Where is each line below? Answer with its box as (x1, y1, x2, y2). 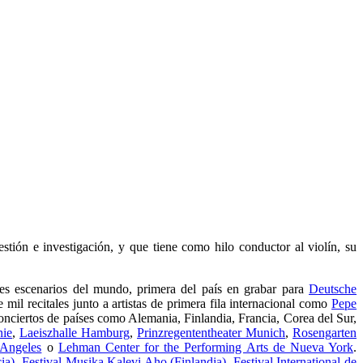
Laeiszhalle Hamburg (19, 326, 130, 340)
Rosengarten (293, 326, 357, 340)
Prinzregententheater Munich (137, 326, 285, 340)
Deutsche (309, 282, 357, 296)
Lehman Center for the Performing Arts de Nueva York (58, 340, 354, 354)
